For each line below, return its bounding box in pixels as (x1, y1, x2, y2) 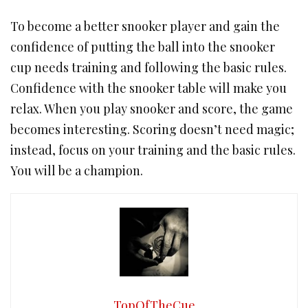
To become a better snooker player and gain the (10, 18, 280, 34)
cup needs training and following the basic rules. (10, 59, 287, 76)
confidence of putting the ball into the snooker (10, 38, 275, 55)
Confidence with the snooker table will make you (10, 80, 287, 96)
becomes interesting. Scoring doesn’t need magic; (10, 121, 294, 137)
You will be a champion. (10, 162, 143, 179)
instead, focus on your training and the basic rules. (10, 142, 296, 158)
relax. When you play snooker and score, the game (10, 100, 293, 117)
